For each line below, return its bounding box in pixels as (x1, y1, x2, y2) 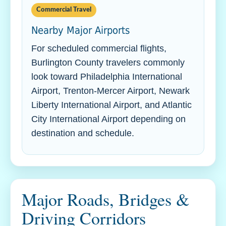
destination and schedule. (31, 128, 134, 138)
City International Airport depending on (31, 114, 186, 124)
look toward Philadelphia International (31, 72, 182, 82)
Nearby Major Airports (31, 24, 130, 36)
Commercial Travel (36, 7, 91, 13)
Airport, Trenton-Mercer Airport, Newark (31, 86, 190, 96)
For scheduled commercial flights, (31, 43, 166, 53)
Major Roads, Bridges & (22, 188, 189, 211)
